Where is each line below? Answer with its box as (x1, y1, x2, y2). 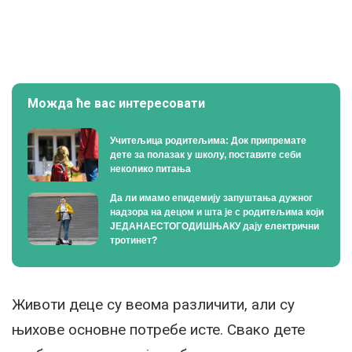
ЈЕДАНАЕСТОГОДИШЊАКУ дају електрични (110, 220, 319, 232)
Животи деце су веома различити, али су (12, 295, 295, 313)
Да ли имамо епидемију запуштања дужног (110, 192, 313, 203)
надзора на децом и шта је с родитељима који (110, 206, 324, 218)
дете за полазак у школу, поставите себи (110, 148, 301, 160)
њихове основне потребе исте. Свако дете (12, 320, 305, 339)
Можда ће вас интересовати (27, 96, 205, 111)
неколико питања (110, 163, 191, 174)
